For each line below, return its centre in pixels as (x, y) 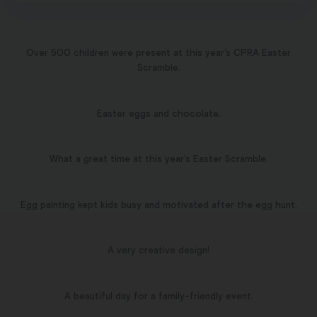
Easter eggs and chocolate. (158, 114)
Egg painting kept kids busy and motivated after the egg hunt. (158, 205)
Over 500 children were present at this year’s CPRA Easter (158, 53)
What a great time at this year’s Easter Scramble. (158, 160)
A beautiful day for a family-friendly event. (158, 296)
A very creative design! (158, 251)
